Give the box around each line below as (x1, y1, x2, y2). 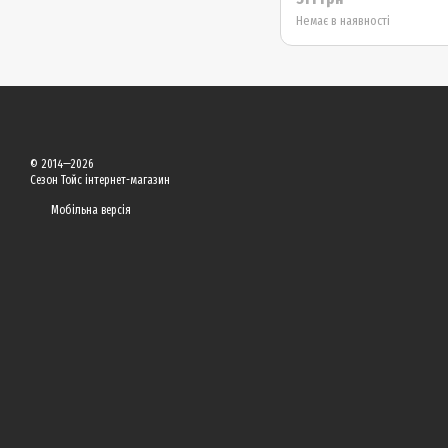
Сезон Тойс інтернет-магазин (30, 173, 170, 187)
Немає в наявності (296, 13, 390, 28)
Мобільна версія (48, 203, 131, 217)
